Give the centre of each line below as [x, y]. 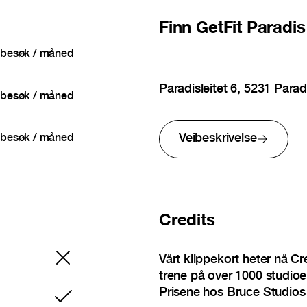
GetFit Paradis [251, 30]
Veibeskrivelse [218, 139]
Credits [187, 222]
